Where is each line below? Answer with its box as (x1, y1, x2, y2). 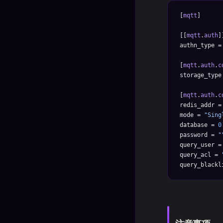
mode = (180, 111, 204, 118)
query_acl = (180, 151, 222, 158)
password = (180, 131, 218, 138)
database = (180, 121, 218, 128)
